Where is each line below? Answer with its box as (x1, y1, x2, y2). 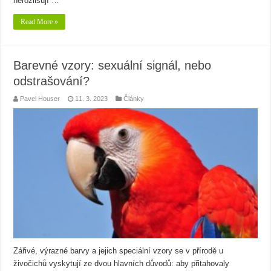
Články (123, 95, 145, 103)
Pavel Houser (20, 95, 60, 103)
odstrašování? (13, 74, 90, 88)
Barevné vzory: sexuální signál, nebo (13, 59, 212, 73)
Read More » (21, 18, 59, 27)
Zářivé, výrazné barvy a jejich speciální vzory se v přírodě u (13, 246, 224, 255)
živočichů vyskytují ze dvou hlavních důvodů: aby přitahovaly (13, 258, 230, 268)
